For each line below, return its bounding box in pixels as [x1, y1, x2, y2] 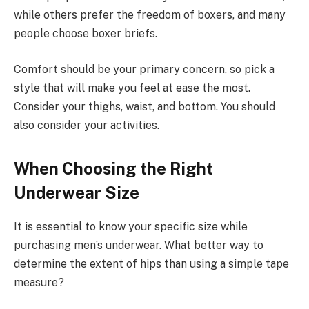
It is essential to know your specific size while [14, 219, 248, 233]
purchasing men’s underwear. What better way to [14, 238, 263, 252]
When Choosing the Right [14, 158, 213, 178]
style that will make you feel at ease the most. [14, 81, 250, 94]
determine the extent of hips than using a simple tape [14, 257, 289, 270]
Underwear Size [14, 182, 139, 202]
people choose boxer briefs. [14, 27, 157, 41]
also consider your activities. [14, 118, 159, 132]
